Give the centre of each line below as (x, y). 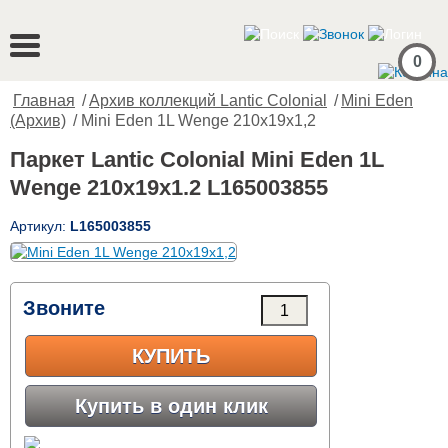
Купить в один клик (171, 406)
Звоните (64, 308)
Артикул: (40, 226)
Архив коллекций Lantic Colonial (208, 100)
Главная (44, 100)
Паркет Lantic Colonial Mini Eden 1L (197, 159)
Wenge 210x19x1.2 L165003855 (169, 187)
